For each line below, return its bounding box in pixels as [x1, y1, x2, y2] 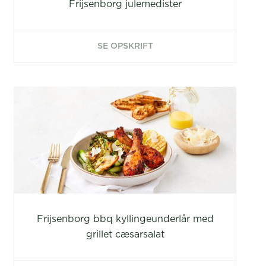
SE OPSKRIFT [97, 42, 153, 50]
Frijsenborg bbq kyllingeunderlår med [36, 214, 214, 224]
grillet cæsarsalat [85, 230, 164, 239]
